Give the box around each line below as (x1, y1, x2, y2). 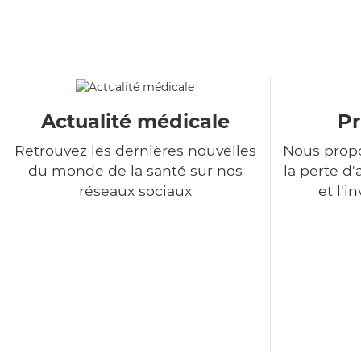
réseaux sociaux (78, 182, 192, 200)
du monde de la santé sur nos (27, 162, 243, 180)
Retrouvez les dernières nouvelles (14, 142, 256, 160)
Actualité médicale (40, 110, 230, 134)
